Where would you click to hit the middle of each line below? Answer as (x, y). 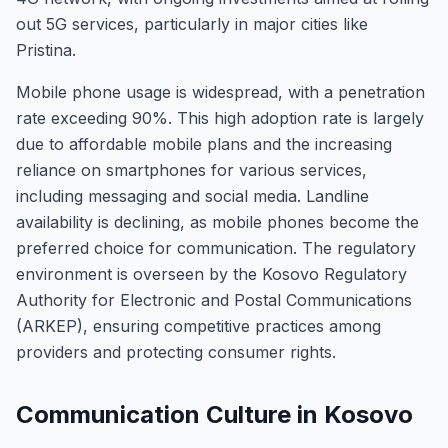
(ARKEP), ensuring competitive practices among (198, 326)
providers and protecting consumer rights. (176, 352)
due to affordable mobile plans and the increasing (204, 144)
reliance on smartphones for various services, (191, 170)
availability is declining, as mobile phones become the (217, 222)
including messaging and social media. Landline (192, 196)
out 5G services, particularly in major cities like (192, 24)
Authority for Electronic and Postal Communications (214, 300)
